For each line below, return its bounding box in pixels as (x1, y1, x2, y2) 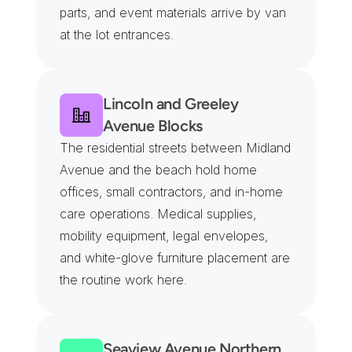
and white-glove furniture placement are (60, 250, 290, 266)
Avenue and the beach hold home (60, 162, 257, 178)
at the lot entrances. (60, 27, 174, 42)
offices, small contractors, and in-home (60, 184, 283, 200)
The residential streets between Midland (60, 140, 291, 156)
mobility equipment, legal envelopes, (60, 228, 268, 244)
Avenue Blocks (103, 116, 203, 135)
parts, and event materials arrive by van (60, 5, 286, 20)
